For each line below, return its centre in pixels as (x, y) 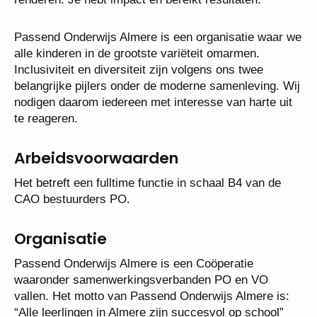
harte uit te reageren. (69, 135)
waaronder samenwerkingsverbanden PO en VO (141, 296)
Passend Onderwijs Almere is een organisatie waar (149, 53)
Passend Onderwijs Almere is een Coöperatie (134, 280)
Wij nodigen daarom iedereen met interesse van (140, 119)
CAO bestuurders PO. (74, 215)
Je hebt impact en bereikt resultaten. (111, 16)
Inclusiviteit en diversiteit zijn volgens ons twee (139, 86)
